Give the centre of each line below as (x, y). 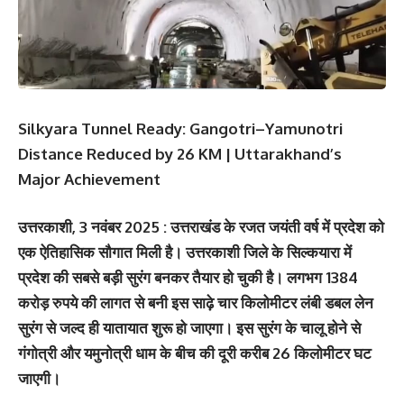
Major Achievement (89, 179)
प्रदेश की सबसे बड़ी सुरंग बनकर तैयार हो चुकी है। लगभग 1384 (188, 278)
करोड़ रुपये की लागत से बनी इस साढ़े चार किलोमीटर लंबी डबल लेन (196, 303)
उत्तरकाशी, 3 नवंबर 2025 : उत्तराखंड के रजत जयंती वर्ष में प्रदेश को (201, 227)
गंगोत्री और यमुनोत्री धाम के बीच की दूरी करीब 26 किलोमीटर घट (195, 353)
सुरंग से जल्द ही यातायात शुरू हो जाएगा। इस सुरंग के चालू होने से (189, 328)
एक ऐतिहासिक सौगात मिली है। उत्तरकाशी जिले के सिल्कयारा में (185, 252)
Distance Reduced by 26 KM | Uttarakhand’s (180, 153)
